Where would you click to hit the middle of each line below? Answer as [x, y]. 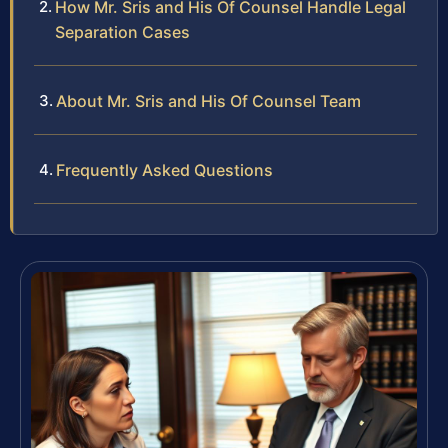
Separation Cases [122, 32]
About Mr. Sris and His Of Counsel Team [208, 101]
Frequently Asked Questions [164, 170]
